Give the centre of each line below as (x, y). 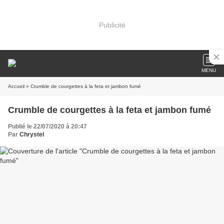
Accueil (16, 86)
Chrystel (32, 134)
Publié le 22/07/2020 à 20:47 (47, 126)
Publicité (112, 25)
